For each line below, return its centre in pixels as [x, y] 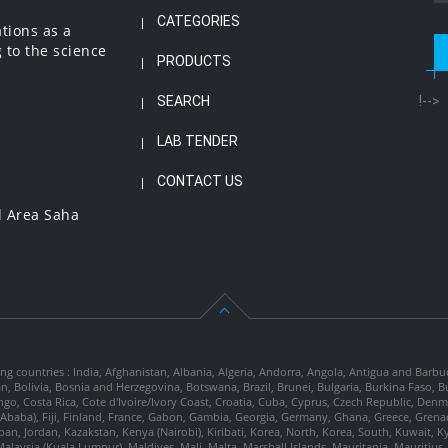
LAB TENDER [197, 141]
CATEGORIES [198, 21]
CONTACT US [199, 181]
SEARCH [183, 101]
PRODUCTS [193, 61]
